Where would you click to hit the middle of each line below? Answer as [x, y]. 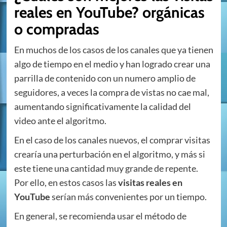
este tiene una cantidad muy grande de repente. [106, 168]
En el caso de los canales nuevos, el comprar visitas [112, 140]
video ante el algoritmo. [60, 121]
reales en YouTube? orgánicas [109, 13]
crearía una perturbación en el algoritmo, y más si [109, 154]
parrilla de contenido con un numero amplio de [105, 78]
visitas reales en [150, 183]
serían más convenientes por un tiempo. [128, 197]
